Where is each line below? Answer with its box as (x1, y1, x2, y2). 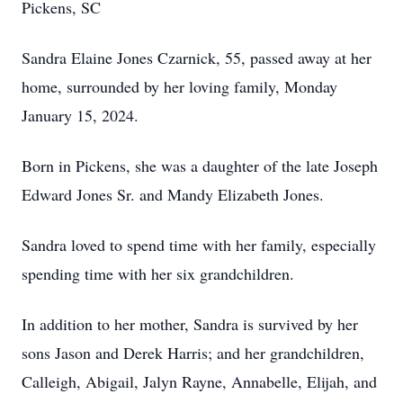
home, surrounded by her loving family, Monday (22, 76, 337, 97)
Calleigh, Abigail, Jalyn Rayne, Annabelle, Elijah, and (22, 371, 377, 392)
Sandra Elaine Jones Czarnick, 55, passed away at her (22, 47, 372, 68)
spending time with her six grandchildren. (22, 263, 300, 284)
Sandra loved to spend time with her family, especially (22, 234, 376, 255)
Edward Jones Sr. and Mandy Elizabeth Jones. (22, 184, 329, 205)
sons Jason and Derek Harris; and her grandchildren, (22, 342, 364, 363)
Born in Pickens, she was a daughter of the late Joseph (22, 155, 378, 176)
